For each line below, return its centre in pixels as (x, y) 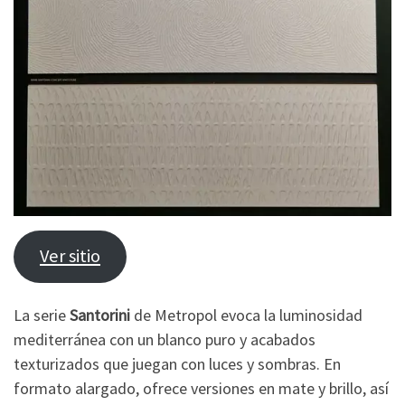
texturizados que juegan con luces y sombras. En (177, 364)
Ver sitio (70, 256)
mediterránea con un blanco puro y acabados (165, 340)
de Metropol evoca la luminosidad (246, 316)
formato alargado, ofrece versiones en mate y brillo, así (201, 389)
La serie (42, 316)
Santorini (100, 316)
